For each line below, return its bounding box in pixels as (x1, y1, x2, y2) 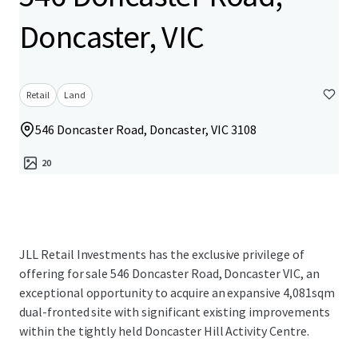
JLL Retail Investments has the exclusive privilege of (19, 246, 304, 262)
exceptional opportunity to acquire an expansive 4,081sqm (19, 284, 335, 300)
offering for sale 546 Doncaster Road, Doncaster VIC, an (19, 265, 320, 281)
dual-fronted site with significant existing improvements (19, 304, 330, 320)
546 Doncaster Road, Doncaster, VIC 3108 (35, 121, 257, 137)
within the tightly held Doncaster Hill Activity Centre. (19, 323, 309, 339)
